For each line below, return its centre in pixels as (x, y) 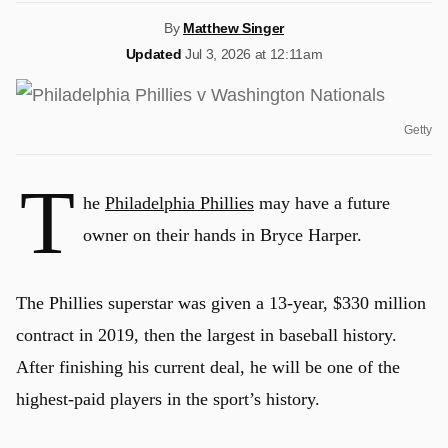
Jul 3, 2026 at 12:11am (253, 54)
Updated (153, 54)
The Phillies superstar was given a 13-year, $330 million (221, 303)
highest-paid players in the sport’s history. (168, 399)
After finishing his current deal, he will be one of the (208, 367)
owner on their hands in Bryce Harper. (222, 235)
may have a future (322, 203)
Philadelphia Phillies (179, 203)
